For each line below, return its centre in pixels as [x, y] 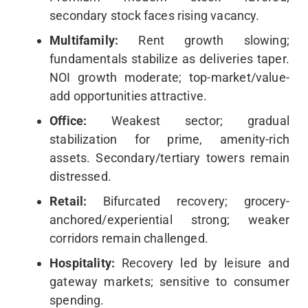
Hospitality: [86, 263]
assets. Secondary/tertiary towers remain [169, 157]
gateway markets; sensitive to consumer [169, 281]
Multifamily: [94, 40]
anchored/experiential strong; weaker [169, 219]
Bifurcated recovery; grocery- [196, 201]
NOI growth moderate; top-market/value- [169, 77]
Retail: [76, 201]
